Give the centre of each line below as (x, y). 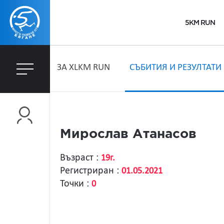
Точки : (76, 184)
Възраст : (80, 158)
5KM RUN (200, 22)
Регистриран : (91, 171)
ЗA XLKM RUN (83, 68)
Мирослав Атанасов (128, 134)
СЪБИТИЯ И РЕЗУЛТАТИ (175, 68)
